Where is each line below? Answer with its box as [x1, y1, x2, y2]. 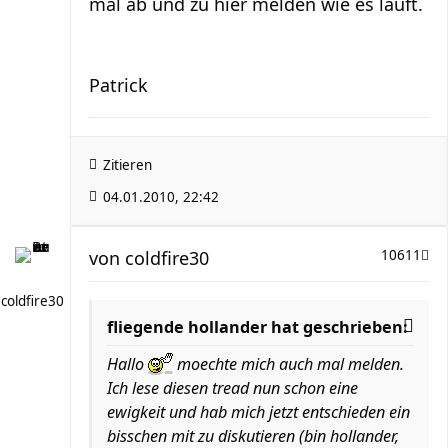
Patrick [89, 72, 148, 97]
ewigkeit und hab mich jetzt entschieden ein [107, 400, 410, 423]
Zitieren [103, 155, 152, 174]
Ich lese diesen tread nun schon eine [107, 376, 358, 399]
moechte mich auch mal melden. [173, 352, 404, 375]
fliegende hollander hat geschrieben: [107, 315, 408, 338]
